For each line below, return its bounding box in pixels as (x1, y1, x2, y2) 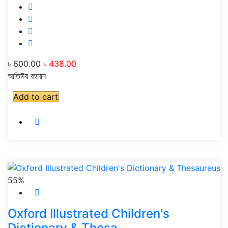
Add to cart (13, 92, 58, 102)
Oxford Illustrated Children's (8, 206, 169, 221)
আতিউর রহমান (8, 71, 46, 81)
